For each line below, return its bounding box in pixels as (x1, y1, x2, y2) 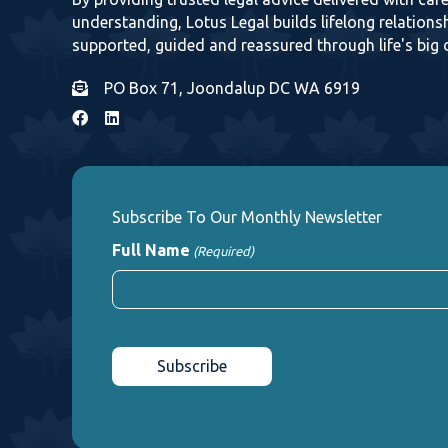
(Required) (193, 243, 255, 258)
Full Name (112, 240, 190, 259)
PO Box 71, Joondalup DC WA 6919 (104, 78, 360, 97)
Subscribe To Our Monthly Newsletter (112, 207, 382, 226)
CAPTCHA (111, 325, 187, 344)
